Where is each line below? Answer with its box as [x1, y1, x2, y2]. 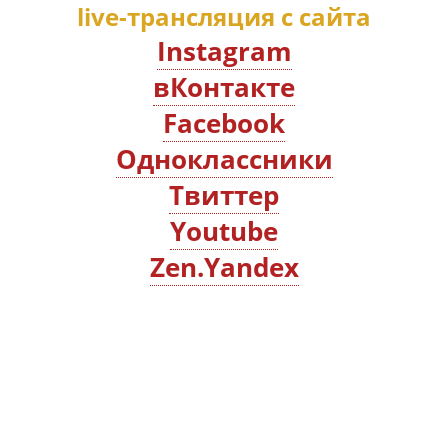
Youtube [170, 212, 278, 249]
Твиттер [169, 176, 279, 213]
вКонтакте [153, 68, 295, 105]
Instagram [156, 32, 292, 69]
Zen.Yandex [149, 248, 299, 285]
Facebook [163, 104, 285, 141]
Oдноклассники [115, 140, 333, 177]
